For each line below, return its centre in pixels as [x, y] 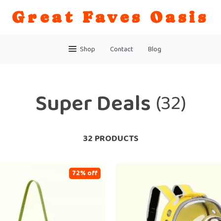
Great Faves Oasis [110, 17]
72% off [85, 173]
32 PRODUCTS [110, 139]
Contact [121, 49]
